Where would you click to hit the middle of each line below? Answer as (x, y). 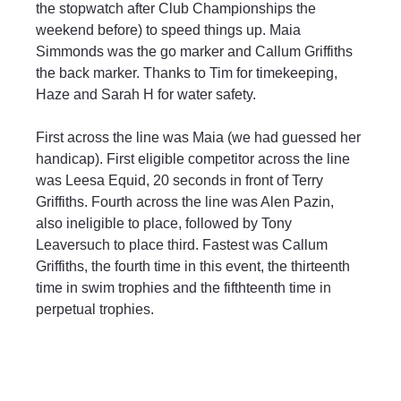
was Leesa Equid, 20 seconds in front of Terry (182, 181)
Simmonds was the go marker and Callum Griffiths (196, 52)
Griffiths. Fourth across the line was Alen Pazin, (187, 202)
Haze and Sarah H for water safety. (146, 95)
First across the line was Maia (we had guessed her (200, 138)
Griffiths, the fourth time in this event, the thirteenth (195, 267)
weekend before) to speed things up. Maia (171, 30)
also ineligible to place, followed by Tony (166, 224)
